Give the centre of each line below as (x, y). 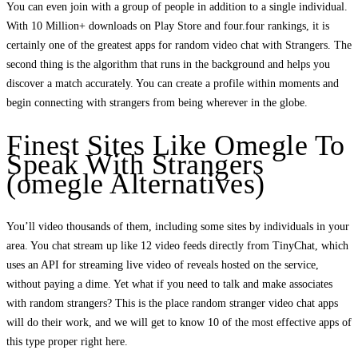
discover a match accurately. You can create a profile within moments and (173, 83)
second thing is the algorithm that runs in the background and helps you (168, 64)
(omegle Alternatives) (136, 184)
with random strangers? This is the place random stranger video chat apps (172, 304)
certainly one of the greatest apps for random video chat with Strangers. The (179, 45)
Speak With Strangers (135, 165)
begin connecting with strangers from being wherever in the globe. (157, 102)
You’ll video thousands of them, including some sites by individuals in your (178, 227)
